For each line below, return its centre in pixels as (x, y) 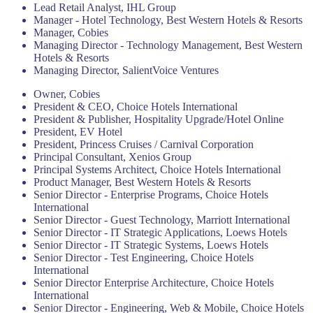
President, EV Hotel (78, 132)
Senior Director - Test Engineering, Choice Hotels (144, 257)
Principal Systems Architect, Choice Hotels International (157, 169)
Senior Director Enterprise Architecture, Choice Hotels (154, 283)
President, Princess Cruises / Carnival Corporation (144, 144)
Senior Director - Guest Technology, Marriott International (162, 220)
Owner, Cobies (67, 94)
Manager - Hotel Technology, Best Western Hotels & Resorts (168, 20)
